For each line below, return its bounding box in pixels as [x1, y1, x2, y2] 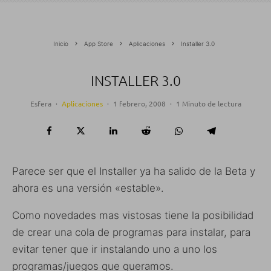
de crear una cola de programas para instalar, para [12, 226, 250, 238]
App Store [84, 39, 113, 47]
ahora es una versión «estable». [12, 181, 164, 194]
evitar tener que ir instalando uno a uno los [12, 243, 217, 255]
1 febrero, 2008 [113, 98, 166, 108]
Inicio [53, 39, 68, 47]
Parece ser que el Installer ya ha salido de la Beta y [12, 165, 255, 177]
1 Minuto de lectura [175, 98, 241, 108]
